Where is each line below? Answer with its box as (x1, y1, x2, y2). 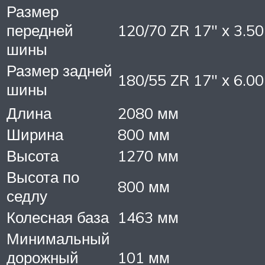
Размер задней (7, 60, 112, 80)
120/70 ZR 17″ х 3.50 (118, 20, 264, 40)
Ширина (7, 124, 63, 144)
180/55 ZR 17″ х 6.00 (118, 70, 264, 89)
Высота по (7, 167, 79, 186)
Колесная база (7, 207, 109, 227)
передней (7, 20, 73, 40)
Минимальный (7, 228, 110, 248)
